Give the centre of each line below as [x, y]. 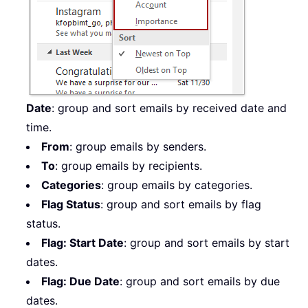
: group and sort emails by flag [181, 205]
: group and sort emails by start [207, 243]
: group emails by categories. [177, 185]
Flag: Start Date [82, 243]
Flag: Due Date [80, 282]
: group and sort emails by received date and [169, 108]
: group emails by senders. [138, 147]
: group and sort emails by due [200, 282]
